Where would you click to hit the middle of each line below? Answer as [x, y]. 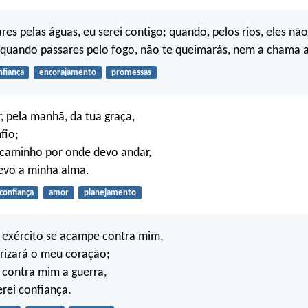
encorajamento [67, 73]
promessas [131, 73]
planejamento [110, 192]
